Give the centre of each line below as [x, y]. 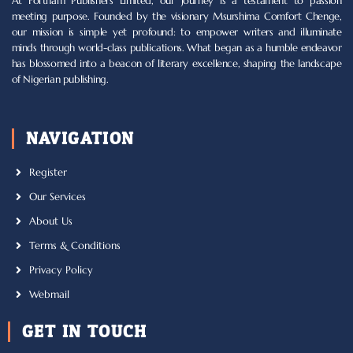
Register [48, 172]
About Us [51, 221]
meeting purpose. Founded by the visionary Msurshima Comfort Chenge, [176, 17]
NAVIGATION [80, 138]
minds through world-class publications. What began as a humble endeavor [176, 48]
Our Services [58, 197]
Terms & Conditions [75, 245]
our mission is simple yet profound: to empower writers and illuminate [176, 33]
